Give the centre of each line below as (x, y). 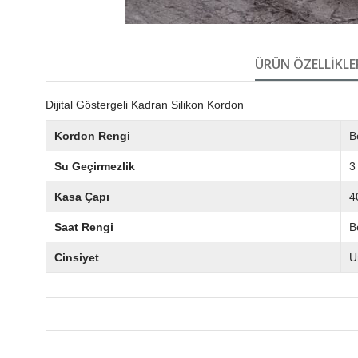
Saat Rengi (84, 227)
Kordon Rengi (92, 135)
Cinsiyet (77, 257)
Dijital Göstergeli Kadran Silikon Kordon (145, 104)
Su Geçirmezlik (95, 166)
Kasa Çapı (82, 196)
